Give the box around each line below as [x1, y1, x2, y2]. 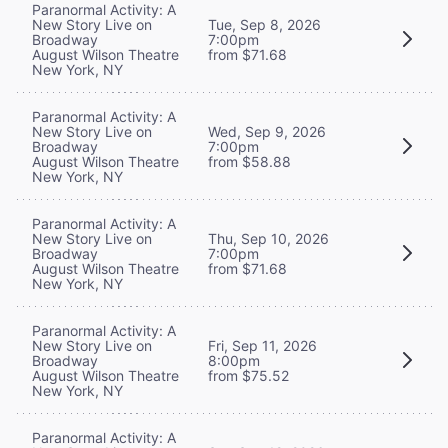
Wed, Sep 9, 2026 [208, 122, 326, 140]
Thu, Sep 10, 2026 [208, 229, 329, 247]
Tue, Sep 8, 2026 [208, 15, 321, 33]
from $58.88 [208, 152, 291, 170]
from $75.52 [208, 366, 289, 384]
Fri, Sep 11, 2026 [208, 336, 317, 354]
